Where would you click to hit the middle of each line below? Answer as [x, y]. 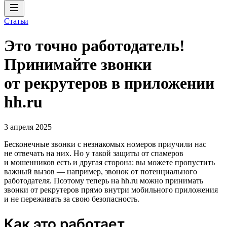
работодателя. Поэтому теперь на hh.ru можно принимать [104, 180]
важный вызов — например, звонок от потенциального [101, 171]
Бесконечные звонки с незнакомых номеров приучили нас [105, 144]
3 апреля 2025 [28, 127]
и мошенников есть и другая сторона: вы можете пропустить [109, 162]
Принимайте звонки [78, 65]
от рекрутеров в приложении [109, 83]
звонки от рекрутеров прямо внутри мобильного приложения [111, 190]
